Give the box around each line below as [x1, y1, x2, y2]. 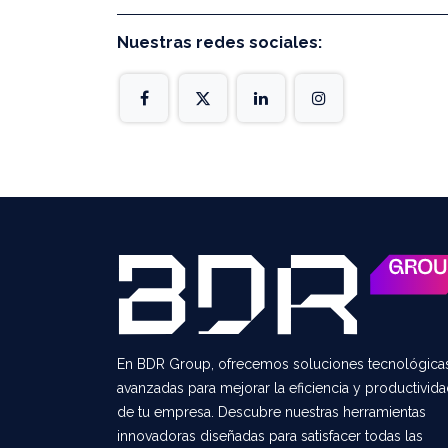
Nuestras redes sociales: [117, 33, 322, 52]
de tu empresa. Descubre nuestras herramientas [117, 404, 426, 421]
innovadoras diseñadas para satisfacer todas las [117, 428, 423, 445]
